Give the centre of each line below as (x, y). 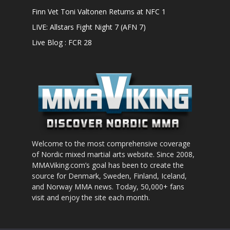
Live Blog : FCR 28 (62, 42)
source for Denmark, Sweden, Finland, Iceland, (109, 176)
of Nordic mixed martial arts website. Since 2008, (113, 155)
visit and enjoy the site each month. (91, 198)
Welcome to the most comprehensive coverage (111, 144)
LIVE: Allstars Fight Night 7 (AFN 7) (89, 27)
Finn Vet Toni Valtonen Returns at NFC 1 (99, 12)
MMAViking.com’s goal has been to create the (108, 165)
